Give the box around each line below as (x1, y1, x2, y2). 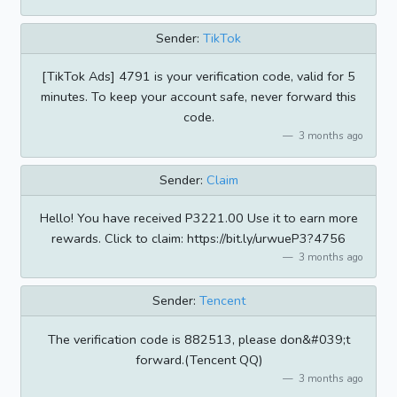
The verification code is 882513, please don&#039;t (47, 330, 350, 348)
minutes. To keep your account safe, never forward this (41, 88, 356, 106)
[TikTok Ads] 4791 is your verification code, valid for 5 (42, 67, 355, 86)
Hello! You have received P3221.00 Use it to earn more (39, 208, 358, 227)
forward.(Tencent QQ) (135, 350, 262, 369)
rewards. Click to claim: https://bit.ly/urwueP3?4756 (51, 229, 346, 247)
